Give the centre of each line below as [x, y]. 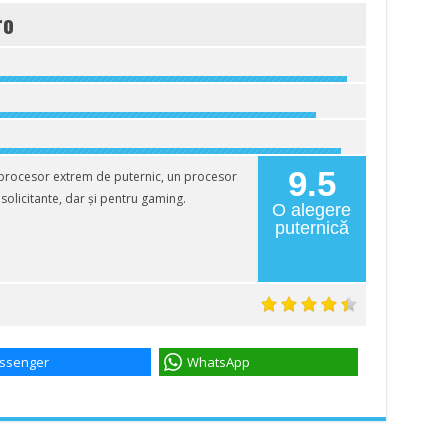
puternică [311, 228]
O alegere [311, 210]
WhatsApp [218, 361]
